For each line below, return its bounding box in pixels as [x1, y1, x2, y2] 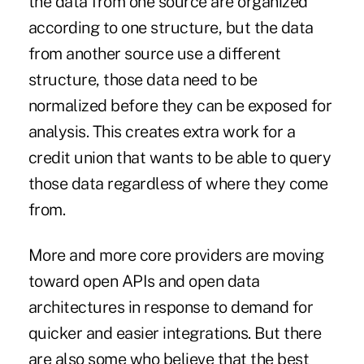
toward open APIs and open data [28, 271, 260, 292]
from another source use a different [28, 44, 281, 64]
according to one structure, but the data [28, 18, 314, 38]
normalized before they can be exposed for [28, 96, 332, 116]
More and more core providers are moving [28, 245, 324, 266]
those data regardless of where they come [28, 174, 328, 194]
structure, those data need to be [28, 70, 258, 90]
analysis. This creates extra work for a [28, 122, 296, 142]
